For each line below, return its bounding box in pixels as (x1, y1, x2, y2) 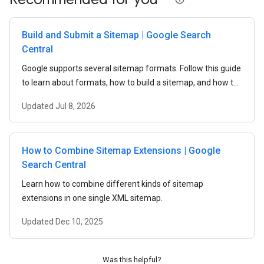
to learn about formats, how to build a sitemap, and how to (22, 78, 238, 87)
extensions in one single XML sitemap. (22, 193, 163, 203)
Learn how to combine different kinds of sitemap (22, 179, 203, 189)
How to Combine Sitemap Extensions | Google (22, 145, 220, 156)
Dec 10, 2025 (55, 217, 103, 226)
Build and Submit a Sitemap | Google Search (22, 29, 211, 41)
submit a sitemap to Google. (22, 92, 126, 101)
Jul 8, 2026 (55, 101, 95, 111)
